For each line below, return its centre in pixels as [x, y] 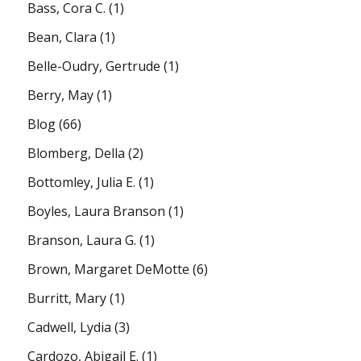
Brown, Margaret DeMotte [109, 269]
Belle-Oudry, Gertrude [94, 66]
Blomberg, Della [77, 153]
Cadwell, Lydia [70, 327]
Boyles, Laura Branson [97, 211]
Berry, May [61, 95]
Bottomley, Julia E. [82, 182]
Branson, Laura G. [82, 240]
